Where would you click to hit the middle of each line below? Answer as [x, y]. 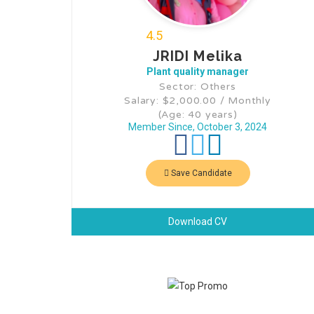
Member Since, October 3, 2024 [198, 127]
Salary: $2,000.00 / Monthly [198, 100]
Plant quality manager [198, 71]
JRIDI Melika [198, 56]
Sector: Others [198, 86]
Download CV [198, 221]
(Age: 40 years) [198, 114]
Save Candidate [200, 173]
